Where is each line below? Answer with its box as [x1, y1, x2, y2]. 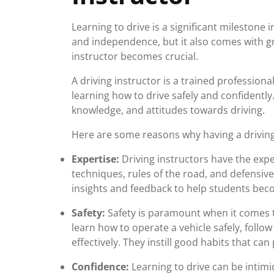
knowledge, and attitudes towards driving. [72, 103, 265, 117]
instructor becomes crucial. [72, 50, 198, 63]
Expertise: [72, 152, 119, 166]
